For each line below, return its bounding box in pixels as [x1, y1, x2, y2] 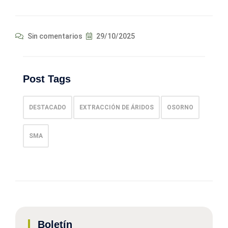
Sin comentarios [26, 32, 82, 41]
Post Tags [23, 73, 71, 85]
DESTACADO [29, 104, 66, 111]
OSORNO [167, 104, 193, 111]
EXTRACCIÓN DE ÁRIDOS [79, 104, 154, 111]
